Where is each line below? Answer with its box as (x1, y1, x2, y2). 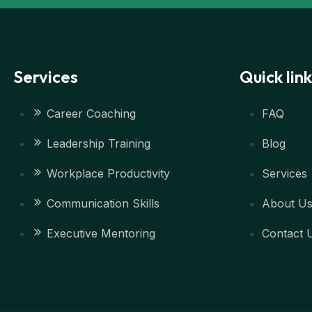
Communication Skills (46, 196, 159, 210)
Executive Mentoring (46, 226, 155, 240)
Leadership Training (46, 136, 150, 150)
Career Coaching (46, 107, 136, 120)
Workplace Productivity (46, 166, 170, 180)
